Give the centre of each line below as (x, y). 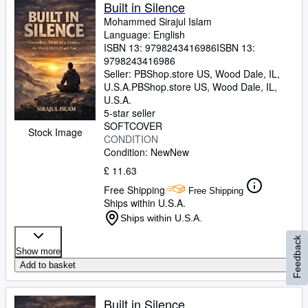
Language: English (144, 34)
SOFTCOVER (133, 126)
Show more (38, 251)
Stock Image (55, 132)
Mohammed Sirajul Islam (158, 21)
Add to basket (48, 265)
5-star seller (130, 113)
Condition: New (137, 152)
